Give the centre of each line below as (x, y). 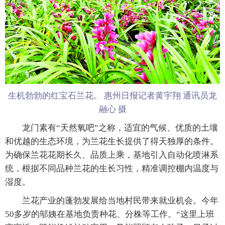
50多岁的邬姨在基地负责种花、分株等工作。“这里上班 (110, 214)
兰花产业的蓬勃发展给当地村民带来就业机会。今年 (112, 201)
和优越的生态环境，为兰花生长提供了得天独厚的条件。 (112, 142)
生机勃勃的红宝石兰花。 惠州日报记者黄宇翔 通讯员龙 (113, 96)
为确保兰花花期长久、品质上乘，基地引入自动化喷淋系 (112, 155)
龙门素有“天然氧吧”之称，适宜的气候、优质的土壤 (111, 128)
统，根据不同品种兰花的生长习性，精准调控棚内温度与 (112, 169)
